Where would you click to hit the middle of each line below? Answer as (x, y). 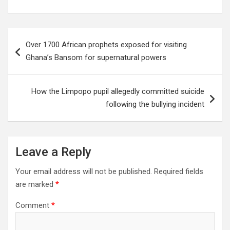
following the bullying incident (155, 104)
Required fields (179, 172)
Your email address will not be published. (84, 172)
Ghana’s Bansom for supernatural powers (96, 58)
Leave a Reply (53, 152)
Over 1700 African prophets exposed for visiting (106, 45)
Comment (33, 206)
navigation (37, 52)
